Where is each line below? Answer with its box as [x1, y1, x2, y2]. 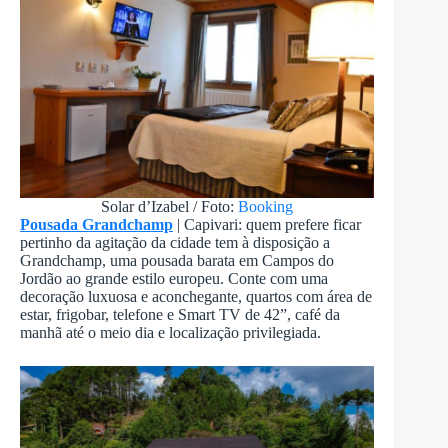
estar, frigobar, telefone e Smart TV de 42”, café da [20, 306, 340, 324]
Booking [238, 198, 294, 216]
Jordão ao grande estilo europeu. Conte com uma [20, 270, 328, 288]
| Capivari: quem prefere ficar [173, 216, 361, 234]
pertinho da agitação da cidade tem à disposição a [20, 234, 330, 252]
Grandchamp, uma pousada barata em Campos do [20, 252, 334, 270]
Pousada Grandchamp [20, 216, 173, 234]
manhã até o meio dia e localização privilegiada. [20, 324, 321, 342]
